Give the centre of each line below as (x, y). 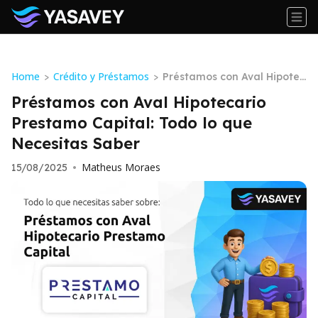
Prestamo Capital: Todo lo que (132, 123)
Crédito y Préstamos (101, 76)
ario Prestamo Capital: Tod (232, 94)
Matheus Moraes (121, 167)
